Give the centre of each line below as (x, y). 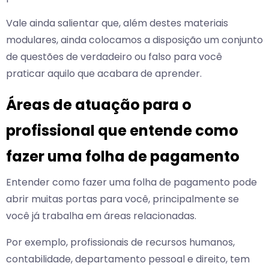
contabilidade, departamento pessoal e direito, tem (128, 259)
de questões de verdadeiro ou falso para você (114, 57)
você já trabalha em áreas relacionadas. (101, 216)
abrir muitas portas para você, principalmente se (122, 199)
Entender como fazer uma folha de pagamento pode (131, 183)
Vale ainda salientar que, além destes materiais (117, 23)
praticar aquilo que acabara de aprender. (104, 74)
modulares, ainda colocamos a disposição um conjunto (134, 40)
